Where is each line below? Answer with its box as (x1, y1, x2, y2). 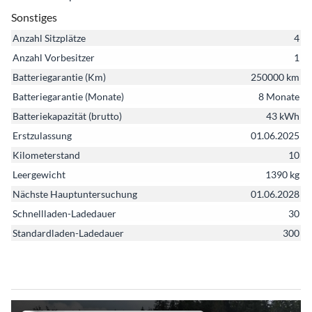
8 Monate (258, 90, 299, 102)
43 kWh (266, 109, 299, 122)
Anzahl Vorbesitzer (13, 51, 95, 63)
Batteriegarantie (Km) (13, 70, 106, 83)
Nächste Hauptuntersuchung (13, 187, 137, 200)
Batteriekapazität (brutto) (13, 109, 122, 122)
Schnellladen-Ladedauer (13, 207, 116, 219)
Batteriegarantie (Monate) (13, 90, 124, 102)
